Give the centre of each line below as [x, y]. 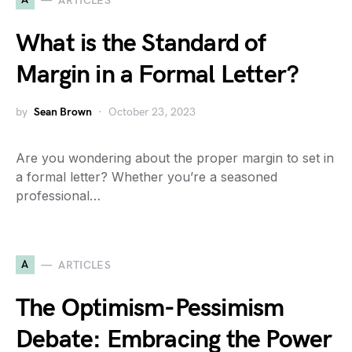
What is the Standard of [141, 44]
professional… [58, 196]
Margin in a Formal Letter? [158, 75]
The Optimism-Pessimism [150, 308]
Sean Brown [63, 112]
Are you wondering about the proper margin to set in [175, 158]
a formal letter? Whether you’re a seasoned [147, 177]
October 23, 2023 [152, 112]
